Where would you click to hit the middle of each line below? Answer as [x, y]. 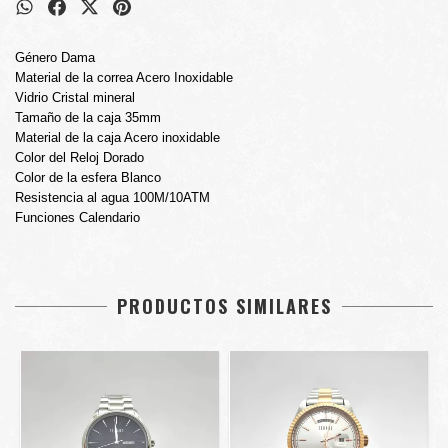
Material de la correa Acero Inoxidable [124, 77]
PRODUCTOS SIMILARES [224, 306]
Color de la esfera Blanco [88, 177]
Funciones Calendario [77, 217]
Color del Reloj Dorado [79, 157]
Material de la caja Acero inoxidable [117, 137]
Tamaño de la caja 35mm [88, 117]
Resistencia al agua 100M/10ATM [112, 197]
